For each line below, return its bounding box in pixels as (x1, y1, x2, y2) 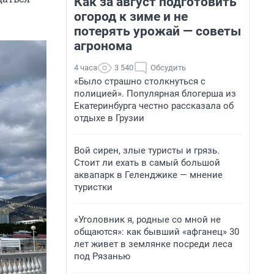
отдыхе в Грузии (74, 113, 144, 124)
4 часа (74, 63, 97, 72)
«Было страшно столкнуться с (74, 76, 206, 87)
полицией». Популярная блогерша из (74, 88, 236, 99)
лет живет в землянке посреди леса (74, 239, 232, 250)
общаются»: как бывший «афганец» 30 (74, 226, 239, 237)
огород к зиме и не (74, 9, 188, 24)
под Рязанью (74, 251, 130, 262)
